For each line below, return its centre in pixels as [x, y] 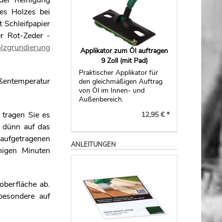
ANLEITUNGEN [94, 145]
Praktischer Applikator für [119, 73]
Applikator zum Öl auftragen [124, 51]
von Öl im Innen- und [112, 90]
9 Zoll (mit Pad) [124, 61]
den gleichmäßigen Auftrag [121, 82]
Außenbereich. [101, 99]
